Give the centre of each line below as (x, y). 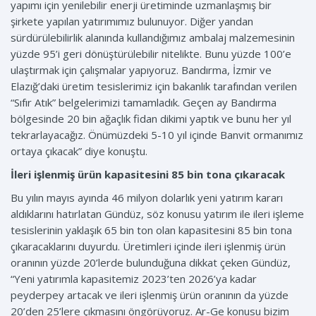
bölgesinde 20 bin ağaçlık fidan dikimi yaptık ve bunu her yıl (151, 119)
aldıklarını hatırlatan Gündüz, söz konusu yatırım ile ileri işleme (157, 214)
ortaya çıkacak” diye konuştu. (79, 151)
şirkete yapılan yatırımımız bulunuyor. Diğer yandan (132, 22)
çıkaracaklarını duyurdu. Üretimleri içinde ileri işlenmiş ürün (148, 247)
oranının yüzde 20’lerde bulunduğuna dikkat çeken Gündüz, (151, 263)
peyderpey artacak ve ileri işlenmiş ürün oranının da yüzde (150, 295)
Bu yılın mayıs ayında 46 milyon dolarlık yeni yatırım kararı (147, 198)
